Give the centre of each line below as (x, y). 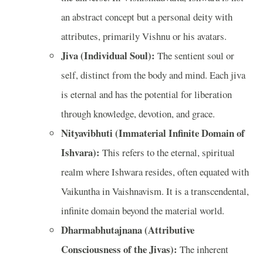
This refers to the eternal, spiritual (167, 152)
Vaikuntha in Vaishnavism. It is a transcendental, (155, 191)
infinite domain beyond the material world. (143, 210)
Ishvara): (80, 152)
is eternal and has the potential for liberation (146, 94)
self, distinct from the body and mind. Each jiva (153, 75)
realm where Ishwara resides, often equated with (155, 171)
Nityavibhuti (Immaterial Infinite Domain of (153, 133)
